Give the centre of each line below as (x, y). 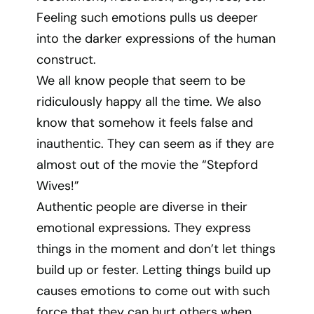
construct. (67, 60)
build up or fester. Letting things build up (154, 270)
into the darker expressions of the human (156, 39)
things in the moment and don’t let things (156, 249)
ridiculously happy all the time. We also (149, 102)
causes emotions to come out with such (153, 291)
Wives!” (58, 186)
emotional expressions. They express (144, 228)
